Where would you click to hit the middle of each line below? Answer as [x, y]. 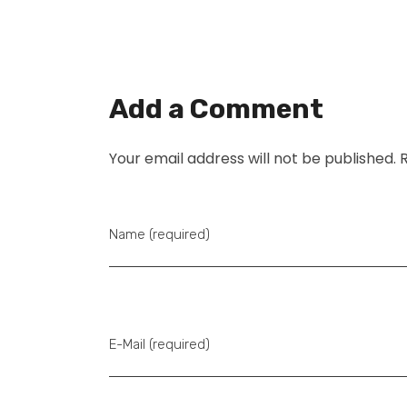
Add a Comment [216, 109]
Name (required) [159, 235]
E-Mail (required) [159, 345]
